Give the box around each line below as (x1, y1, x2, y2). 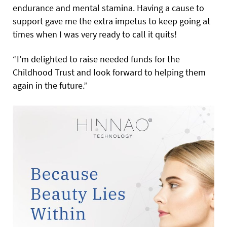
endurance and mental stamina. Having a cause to (13, 2, 204, 14)
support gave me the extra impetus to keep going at (13, 15, 210, 27)
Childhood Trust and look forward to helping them (13, 66, 206, 78)
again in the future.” (13, 79, 88, 91)
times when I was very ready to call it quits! (13, 28, 177, 40)
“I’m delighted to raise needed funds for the (13, 53, 180, 65)
